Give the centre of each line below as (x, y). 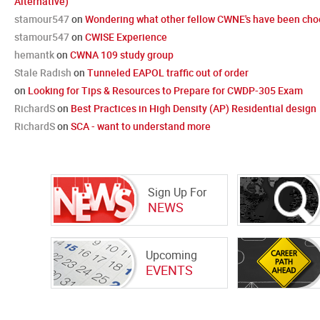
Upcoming (171, 255)
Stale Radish (43, 72)
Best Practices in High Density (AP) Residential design (194, 108)
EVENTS (169, 270)
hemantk (34, 55)
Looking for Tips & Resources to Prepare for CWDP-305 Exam (165, 90)
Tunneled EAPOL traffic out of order (168, 72)
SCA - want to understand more (141, 126)
